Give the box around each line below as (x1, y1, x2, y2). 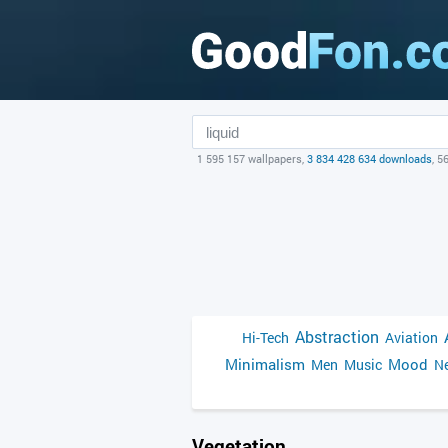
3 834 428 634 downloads (307, 151, 432, 166)
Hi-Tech (242, 328, 289, 347)
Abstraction (295, 326, 379, 347)
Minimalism (225, 354, 305, 374)
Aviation (385, 328, 438, 347)
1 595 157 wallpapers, (197, 151, 307, 166)
